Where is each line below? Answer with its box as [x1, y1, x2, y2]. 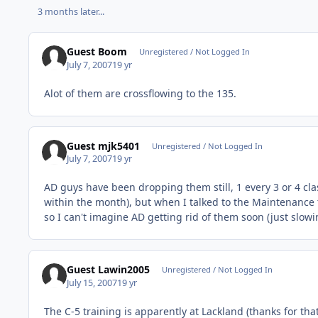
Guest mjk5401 [67, 138, 141, 153]
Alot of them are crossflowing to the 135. [44, 86, 236, 100]
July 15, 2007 [67, 276, 118, 289]
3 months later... [37, 6, 104, 18]
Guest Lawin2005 [67, 263, 150, 277]
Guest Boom [67, 45, 128, 59]
